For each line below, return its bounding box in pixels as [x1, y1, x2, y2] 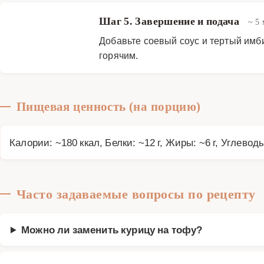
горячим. [99, 49, 138, 61]
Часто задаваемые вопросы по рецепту [16, 186, 256, 202]
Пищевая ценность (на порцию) [16, 99, 201, 114]
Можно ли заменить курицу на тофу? [21, 223, 203, 236]
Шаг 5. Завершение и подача [99, 15, 242, 27]
